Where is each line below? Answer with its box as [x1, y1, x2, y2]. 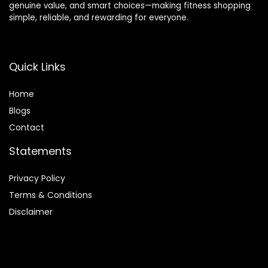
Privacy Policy [9, 172, 65, 185]
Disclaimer [9, 206, 53, 218]
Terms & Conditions [9, 189, 92, 202]
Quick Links [9, 59, 66, 75]
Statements [9, 144, 72, 159]
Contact [9, 121, 44, 134]
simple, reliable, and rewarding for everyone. [9, 12, 188, 24]
